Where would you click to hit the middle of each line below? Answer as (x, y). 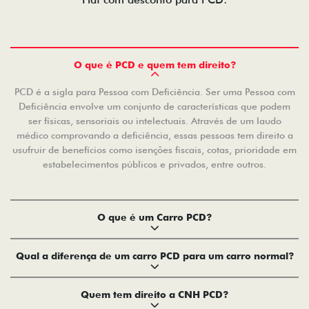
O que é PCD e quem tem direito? (154, 65)
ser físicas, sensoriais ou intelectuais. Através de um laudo (154, 121)
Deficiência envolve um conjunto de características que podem (154, 107)
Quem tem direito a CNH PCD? (154, 295)
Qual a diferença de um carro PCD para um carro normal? (154, 256)
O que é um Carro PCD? (154, 218)
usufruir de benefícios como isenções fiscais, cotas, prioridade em (154, 150)
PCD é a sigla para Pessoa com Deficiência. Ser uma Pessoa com (154, 92)
